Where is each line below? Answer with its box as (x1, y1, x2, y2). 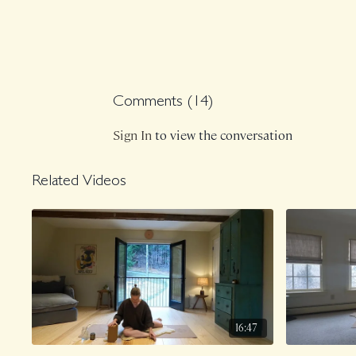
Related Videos (32, 174, 127, 191)
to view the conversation (152, 126, 293, 144)
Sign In (113, 126, 153, 144)
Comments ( (113, 94, 193, 110)
